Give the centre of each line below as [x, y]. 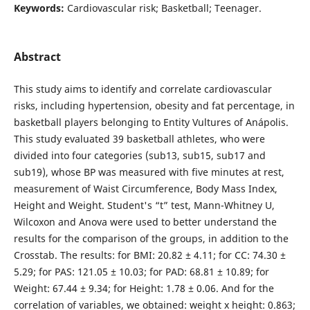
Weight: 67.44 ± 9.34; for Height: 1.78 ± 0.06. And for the [144, 288]
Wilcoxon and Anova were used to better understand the [145, 221]
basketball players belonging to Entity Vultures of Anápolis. [151, 122]
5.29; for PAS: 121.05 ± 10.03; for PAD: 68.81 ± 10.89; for [141, 271]
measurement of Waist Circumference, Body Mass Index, [145, 188]
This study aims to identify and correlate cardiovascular [143, 89]
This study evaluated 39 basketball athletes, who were [139, 138]
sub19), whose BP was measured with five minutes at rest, [149, 172]
